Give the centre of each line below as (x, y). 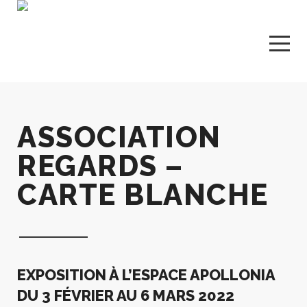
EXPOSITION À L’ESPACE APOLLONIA (146, 275)
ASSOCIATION (119, 137)
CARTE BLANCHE (143, 195)
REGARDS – (100, 166)
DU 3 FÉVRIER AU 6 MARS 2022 (126, 295)
